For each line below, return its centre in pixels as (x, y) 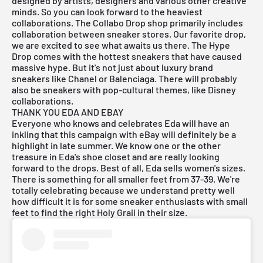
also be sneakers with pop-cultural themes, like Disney (124, 89)
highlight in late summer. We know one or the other (116, 145)
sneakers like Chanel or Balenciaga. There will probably (124, 78)
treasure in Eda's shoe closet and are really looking (116, 156)
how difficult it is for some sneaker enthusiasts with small (130, 201)
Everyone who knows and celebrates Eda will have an (121, 123)
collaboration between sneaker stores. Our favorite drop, (129, 33)
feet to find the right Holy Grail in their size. (100, 212)
